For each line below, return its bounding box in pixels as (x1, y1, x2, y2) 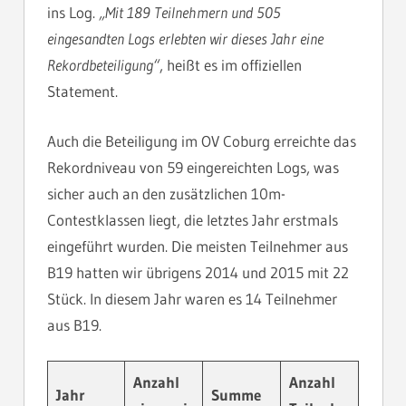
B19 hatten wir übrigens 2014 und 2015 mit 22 (47, 262, 349, 282)
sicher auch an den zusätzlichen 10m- (47, 183, 285, 203)
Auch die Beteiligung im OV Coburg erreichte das (47, 130, 356, 150)
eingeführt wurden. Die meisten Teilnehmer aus (47, 236, 348, 256)
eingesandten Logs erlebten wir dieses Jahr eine (47, 29, 324, 49)
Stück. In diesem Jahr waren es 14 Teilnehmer (47, 288, 337, 308)
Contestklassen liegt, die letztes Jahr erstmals (47, 209, 338, 229)
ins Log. (47, 3, 99, 23)
